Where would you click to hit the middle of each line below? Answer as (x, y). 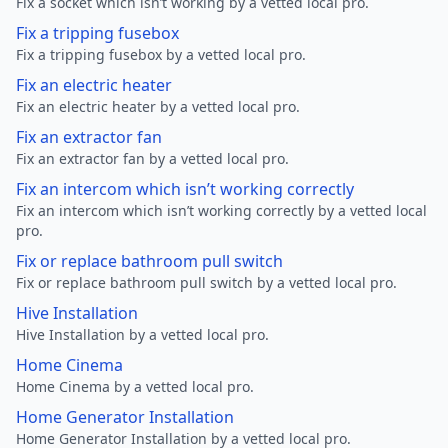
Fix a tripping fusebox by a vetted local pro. (161, 54)
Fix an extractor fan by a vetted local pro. (152, 158)
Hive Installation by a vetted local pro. (142, 334)
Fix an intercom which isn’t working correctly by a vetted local (221, 210)
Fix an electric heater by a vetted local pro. (158, 106)
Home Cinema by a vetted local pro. (135, 386)
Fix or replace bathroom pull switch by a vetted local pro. (206, 282)
